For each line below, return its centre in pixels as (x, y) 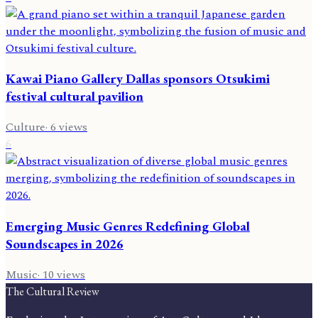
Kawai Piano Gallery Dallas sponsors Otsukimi (138, 79)
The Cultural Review (53, 291)
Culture (26, 127)
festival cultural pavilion (75, 97)
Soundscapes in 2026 (65, 243)
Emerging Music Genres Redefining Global (128, 226)
